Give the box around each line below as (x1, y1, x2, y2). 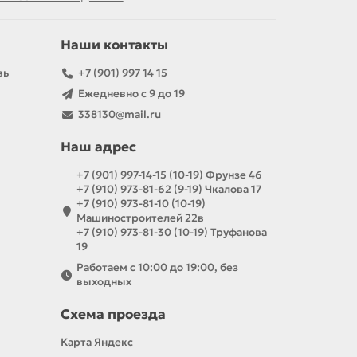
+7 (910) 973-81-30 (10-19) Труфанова (76, 226, 267, 240)
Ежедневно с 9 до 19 (77, 87, 185, 101)
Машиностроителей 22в (76, 211, 204, 226)
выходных (76, 275, 132, 289)
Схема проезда (61, 306, 166, 324)
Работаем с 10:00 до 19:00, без (76, 261, 239, 275)
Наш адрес (61, 139, 136, 156)
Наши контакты (61, 37, 168, 54)
